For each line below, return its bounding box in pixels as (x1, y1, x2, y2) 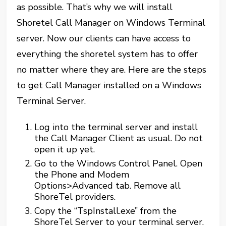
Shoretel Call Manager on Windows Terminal (17, 17, 206, 29)
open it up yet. (34, 143, 95, 155)
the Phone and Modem (34, 168, 130, 181)
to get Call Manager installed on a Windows (17, 79, 202, 91)
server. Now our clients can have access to (17, 32, 191, 44)
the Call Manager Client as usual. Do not (34, 132, 203, 144)
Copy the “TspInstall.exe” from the (34, 205, 177, 217)
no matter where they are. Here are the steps (17, 64, 207, 76)
